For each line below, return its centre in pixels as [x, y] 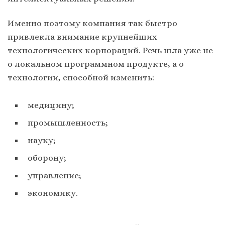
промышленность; [68, 122]
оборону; [47, 157]
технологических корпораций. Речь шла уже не [110, 50]
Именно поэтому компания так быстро [92, 23]
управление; [54, 175]
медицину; [51, 105]
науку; [42, 140]
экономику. [53, 193]
